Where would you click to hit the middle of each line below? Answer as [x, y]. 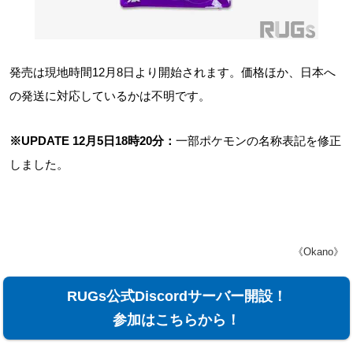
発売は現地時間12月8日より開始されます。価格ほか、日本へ [173, 72]
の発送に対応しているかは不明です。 [110, 96]
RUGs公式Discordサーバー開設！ [176, 296]
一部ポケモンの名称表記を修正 [258, 141]
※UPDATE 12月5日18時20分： [93, 141]
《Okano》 [318, 252]
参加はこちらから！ [175, 320]
